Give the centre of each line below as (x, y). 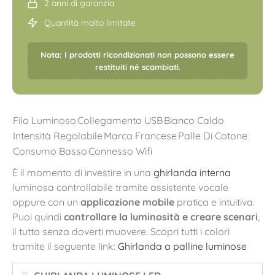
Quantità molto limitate (90, 22)
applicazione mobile (127, 202)
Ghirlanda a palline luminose (182, 246)
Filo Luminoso (45, 120)
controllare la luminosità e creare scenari (161, 216)
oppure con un (46, 202)
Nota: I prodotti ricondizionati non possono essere (137, 54)
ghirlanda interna (192, 172)
